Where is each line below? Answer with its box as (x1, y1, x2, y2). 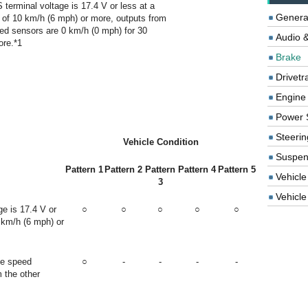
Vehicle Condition (122, 137, 199, 147)
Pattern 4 (178, 164, 216, 175)
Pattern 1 (65, 164, 103, 175)
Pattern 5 (217, 164, 256, 175)
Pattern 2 (104, 164, 142, 175)
